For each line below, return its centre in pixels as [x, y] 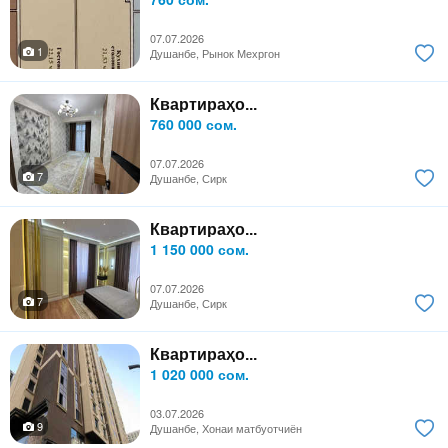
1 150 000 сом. [199, 249]
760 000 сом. [193, 124]
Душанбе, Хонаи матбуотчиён [226, 428]
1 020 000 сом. [199, 374]
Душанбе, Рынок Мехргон [215, 53]
